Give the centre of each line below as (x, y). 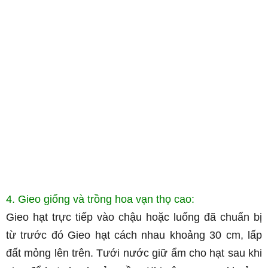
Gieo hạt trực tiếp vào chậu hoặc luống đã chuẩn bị (134, 217)
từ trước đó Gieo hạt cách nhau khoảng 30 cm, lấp (134, 235)
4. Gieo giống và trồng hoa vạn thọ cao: (100, 199)
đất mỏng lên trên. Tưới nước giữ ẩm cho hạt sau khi (134, 253)
